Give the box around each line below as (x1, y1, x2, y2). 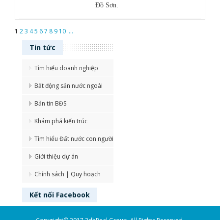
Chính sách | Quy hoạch (34, 170, 101, 179)
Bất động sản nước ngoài (34, 82, 103, 90)
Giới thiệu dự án (34, 152, 78, 161)
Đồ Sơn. (95, 1, 119, 9)
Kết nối (29, 190, 56, 200)
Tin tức (29, 43, 55, 53)
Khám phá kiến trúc (34, 117, 87, 126)
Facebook (56, 190, 90, 200)
